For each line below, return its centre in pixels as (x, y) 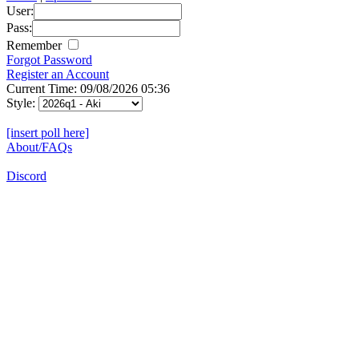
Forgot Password (49, 59)
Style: (22, 103)
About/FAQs (39, 147)
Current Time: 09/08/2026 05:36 (88, 88)
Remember (36, 45)
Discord (26, 175)
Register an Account (58, 74)
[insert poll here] (48, 132)
